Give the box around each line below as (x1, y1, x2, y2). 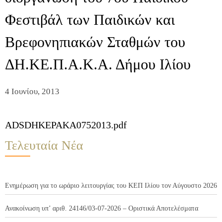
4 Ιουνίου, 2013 (5, 87, 59, 97)
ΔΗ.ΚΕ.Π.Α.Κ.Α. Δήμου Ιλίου (5, 56, 191, 73)
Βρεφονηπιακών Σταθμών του (5, 34, 185, 51)
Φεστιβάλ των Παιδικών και (5, 11, 175, 28)
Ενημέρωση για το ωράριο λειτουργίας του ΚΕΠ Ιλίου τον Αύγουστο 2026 (5, 182, 217, 190)
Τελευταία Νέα (5, 138, 83, 153)
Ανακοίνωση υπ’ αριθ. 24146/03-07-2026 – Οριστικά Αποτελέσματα (5, 205, 198, 213)
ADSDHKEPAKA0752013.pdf (5, 119, 127, 131)
